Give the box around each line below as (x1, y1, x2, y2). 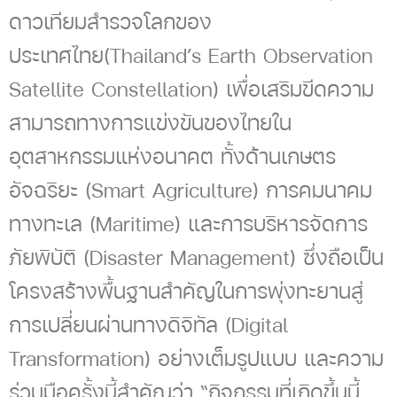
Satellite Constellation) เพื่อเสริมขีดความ (9, 74, 374, 104)
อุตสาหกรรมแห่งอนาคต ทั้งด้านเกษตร (9, 142, 336, 171)
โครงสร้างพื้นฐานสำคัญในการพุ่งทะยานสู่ (9, 276, 363, 306)
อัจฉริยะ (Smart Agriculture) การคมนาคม (9, 175, 372, 205)
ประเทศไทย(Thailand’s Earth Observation (9, 41, 373, 70)
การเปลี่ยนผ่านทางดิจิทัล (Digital (9, 310, 288, 339)
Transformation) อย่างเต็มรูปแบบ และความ (9, 344, 384, 373)
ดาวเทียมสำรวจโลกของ (9, 7, 212, 36)
